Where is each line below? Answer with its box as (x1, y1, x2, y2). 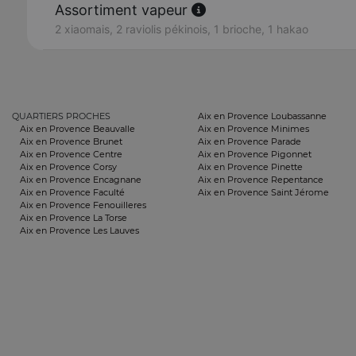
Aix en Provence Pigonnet (198, 149, 311, 160)
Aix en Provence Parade (198, 136, 301, 147)
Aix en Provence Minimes (198, 123, 309, 134)
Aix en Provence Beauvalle (20, 123, 135, 134)
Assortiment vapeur (55, 2, 192, 18)
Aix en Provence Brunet (20, 136, 122, 147)
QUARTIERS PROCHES (12, 110, 110, 122)
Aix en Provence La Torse (20, 212, 127, 223)
